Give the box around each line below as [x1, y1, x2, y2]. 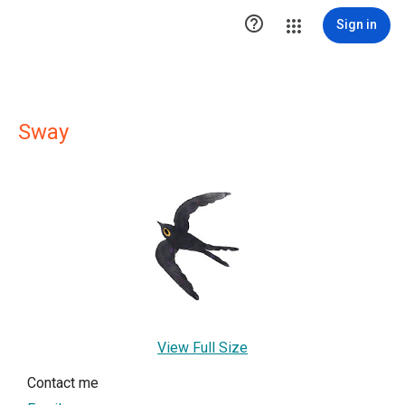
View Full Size [157, 338, 248, 356]
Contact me [27, 373, 99, 391]
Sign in [336, 17, 377, 32]
